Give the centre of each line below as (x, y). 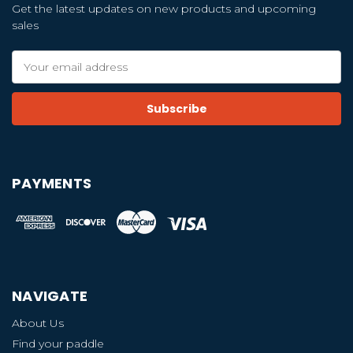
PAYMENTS (52, 184)
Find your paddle (58, 343)
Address (34, 75)
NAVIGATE (50, 295)
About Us (38, 323)
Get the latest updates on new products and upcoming (164, 9)
